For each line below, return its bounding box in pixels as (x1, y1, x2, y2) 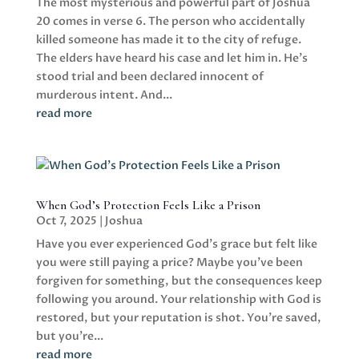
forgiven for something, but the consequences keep (35, 273, 322, 288)
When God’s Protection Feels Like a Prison (35, 197, 260, 213)
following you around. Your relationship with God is (35, 292, 321, 307)
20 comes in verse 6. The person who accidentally (35, 14, 305, 29)
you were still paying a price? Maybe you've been (35, 255, 303, 270)
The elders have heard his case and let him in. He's (35, 50, 308, 66)
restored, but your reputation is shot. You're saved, (35, 310, 321, 325)
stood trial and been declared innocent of (35, 69, 264, 84)
